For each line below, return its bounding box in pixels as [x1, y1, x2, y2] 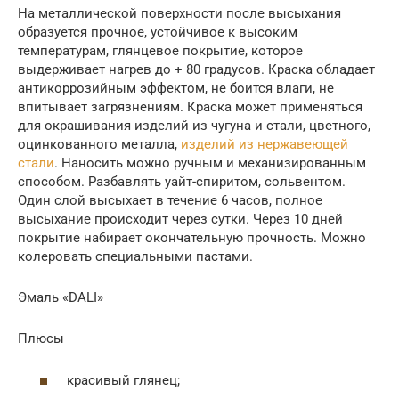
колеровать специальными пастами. [18, 248, 253, 265]
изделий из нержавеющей [181, 136, 348, 153]
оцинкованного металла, [18, 136, 181, 153]
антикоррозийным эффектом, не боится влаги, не [18, 80, 334, 97]
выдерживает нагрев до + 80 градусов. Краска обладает [18, 61, 375, 78]
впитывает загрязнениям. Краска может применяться [18, 99, 362, 116]
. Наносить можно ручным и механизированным [54, 155, 366, 172]
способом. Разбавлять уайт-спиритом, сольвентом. [18, 174, 346, 191]
